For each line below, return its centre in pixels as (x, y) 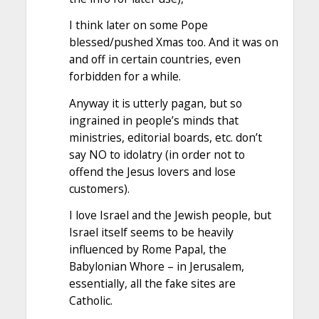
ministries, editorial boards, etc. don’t (165, 137)
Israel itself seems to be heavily (151, 232)
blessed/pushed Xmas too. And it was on (173, 42)
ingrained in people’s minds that (153, 120)
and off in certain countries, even (155, 59)
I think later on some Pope (138, 25)
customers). (99, 188)
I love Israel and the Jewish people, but (170, 215)
